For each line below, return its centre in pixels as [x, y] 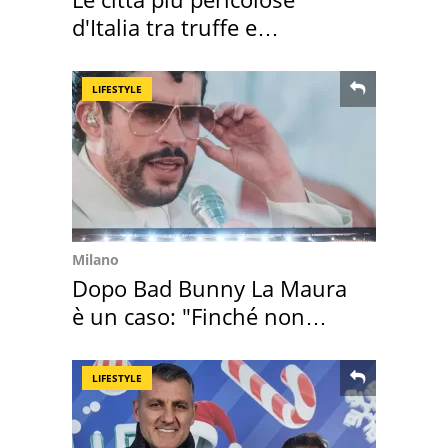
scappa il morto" [155, 343]
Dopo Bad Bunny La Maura [209, 287]
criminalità [126, 54]
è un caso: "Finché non [188, 315]
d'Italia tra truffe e [164, 26]
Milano [95, 259]
